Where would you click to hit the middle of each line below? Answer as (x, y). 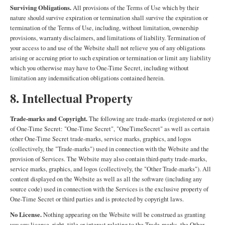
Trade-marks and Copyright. (49, 119)
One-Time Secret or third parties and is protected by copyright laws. (97, 199)
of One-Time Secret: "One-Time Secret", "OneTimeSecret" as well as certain (110, 129)
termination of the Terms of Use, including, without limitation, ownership (104, 28)
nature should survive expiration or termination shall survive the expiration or (109, 18)
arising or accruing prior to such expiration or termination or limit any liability (110, 58)
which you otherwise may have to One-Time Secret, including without (99, 68)
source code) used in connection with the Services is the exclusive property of (109, 189)
